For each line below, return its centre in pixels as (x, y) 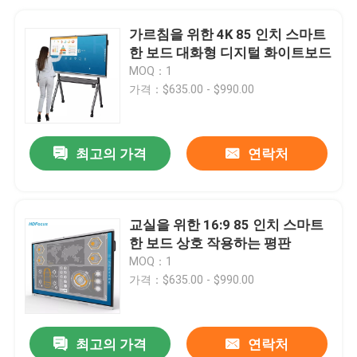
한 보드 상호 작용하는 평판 (210, 243)
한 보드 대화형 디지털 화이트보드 (231, 52)
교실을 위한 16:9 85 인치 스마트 (227, 224)
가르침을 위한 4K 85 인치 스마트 (228, 34)
